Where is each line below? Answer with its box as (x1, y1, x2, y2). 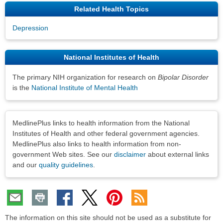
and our (12, 161, 39, 169)
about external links (146, 150, 209, 159)
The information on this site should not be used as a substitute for (5, 214, 211, 222)
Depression (12, 24, 48, 32)
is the (12, 84, 31, 92)
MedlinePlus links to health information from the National (12, 119, 190, 127)
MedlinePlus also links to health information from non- (12, 140, 181, 148)
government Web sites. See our (12, 150, 114, 159)
